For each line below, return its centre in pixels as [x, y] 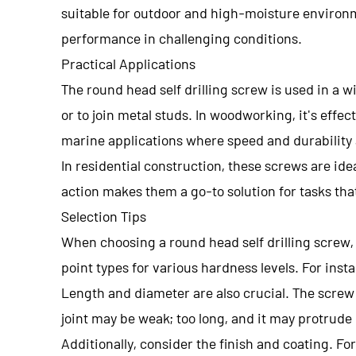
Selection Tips [104, 216]
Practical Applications [128, 63]
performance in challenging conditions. [182, 38]
